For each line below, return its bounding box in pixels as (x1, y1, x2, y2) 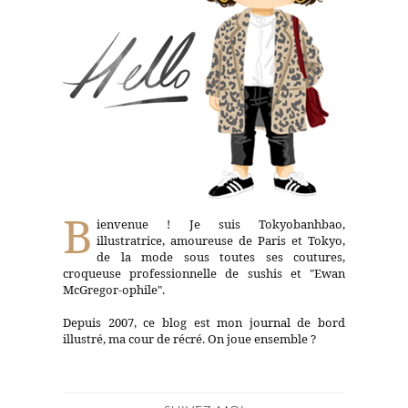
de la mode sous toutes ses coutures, (97, 248, 345, 265)
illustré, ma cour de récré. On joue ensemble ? (63, 330, 316, 347)
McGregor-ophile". (63, 280, 165, 298)
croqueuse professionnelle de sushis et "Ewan (63, 264, 345, 281)
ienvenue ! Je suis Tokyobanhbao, (97, 215, 345, 232)
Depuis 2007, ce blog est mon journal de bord (63, 313, 345, 331)
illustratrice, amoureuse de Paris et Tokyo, (97, 231, 345, 249)
